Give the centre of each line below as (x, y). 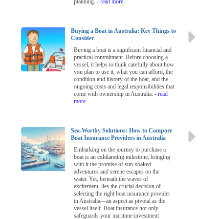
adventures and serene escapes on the (117, 172)
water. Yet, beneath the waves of (111, 179)
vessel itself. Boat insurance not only (116, 208)
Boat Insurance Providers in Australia (119, 138)
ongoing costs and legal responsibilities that (124, 87)
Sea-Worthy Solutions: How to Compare (122, 131)
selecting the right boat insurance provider (122, 194)
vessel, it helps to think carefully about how (124, 65)
